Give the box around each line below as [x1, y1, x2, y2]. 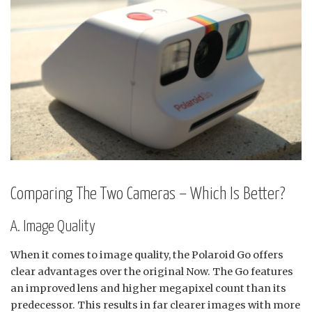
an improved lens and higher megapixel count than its [10, 281, 286, 295]
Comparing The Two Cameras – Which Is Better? [10, 185, 286, 203]
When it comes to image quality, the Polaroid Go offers [10, 248, 283, 261]
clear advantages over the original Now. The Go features [10, 265, 293, 278]
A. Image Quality [10, 218, 95, 235]
